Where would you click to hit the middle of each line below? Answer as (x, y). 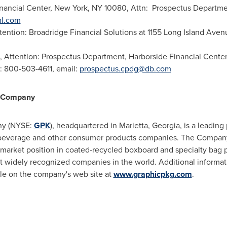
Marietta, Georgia (149, 125)
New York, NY (78, 8)
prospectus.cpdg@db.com (125, 69)
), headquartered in (84, 125)
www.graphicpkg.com (153, 174)
